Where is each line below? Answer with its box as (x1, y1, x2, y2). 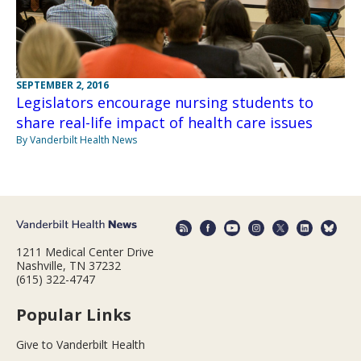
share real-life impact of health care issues (16, 112, 313, 132)
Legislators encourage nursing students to (16, 92, 313, 112)
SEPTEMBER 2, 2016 (16, 77, 109, 92)
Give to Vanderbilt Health (16, 337, 145, 353)
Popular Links (16, 304, 131, 326)
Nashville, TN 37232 (16, 258, 121, 274)
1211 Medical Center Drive (16, 244, 154, 260)
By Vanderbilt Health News (16, 132, 137, 147)
